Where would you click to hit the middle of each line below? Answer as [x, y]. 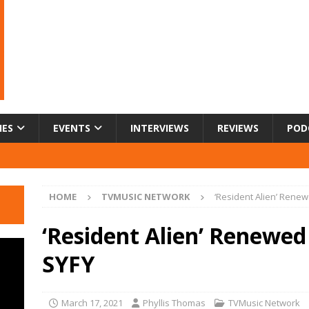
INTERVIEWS [160, 128]
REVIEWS [238, 128]
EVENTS [72, 128]
